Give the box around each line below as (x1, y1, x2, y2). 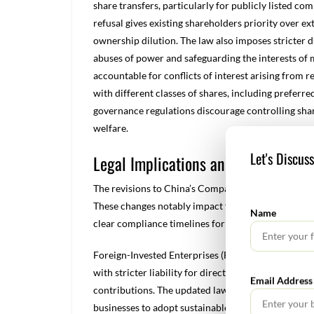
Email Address (250, 274, 313, 286)
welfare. (93, 122, 128, 134)
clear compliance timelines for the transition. (93, 217, 288, 229)
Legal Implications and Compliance (93, 151, 308, 176)
